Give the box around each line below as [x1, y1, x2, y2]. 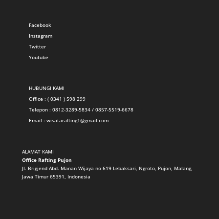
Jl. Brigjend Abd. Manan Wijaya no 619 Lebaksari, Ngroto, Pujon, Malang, [22, 164, 193, 172]
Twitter [28, 43, 46, 50]
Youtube [28, 54, 48, 61]
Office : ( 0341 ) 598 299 [28, 95, 86, 103]
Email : [28, 117, 46, 124]
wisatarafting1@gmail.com [46, 117, 109, 124]
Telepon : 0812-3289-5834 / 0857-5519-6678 [28, 106, 133, 113]
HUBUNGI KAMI [28, 85, 65, 92]
